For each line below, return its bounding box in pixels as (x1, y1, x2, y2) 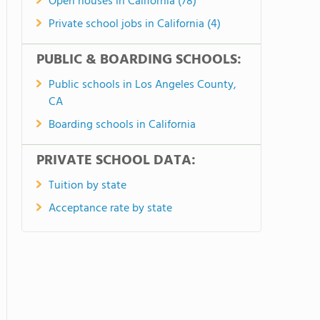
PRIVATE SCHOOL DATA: (36, 149, 196, 172)
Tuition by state (49, 176, 126, 195)
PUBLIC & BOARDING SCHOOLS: (36, 49, 241, 71)
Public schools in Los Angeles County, (49, 76, 236, 94)
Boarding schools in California (49, 116, 196, 134)
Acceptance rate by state (49, 199, 172, 218)
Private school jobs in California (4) (49, 15, 221, 34)
